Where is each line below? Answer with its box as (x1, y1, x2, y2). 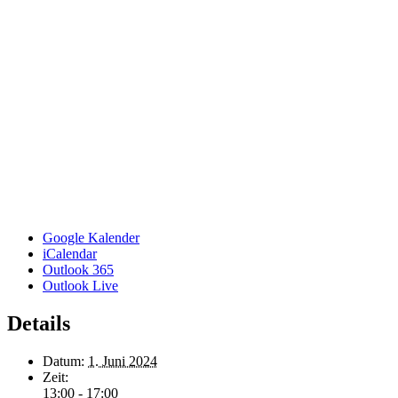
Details (7, 311, 70, 335)
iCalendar (43, 245, 97, 261)
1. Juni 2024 (88, 353, 157, 369)
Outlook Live (43, 277, 118, 293)
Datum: (43, 353, 84, 369)
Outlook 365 (43, 261, 114, 277)
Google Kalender (43, 229, 139, 245)
